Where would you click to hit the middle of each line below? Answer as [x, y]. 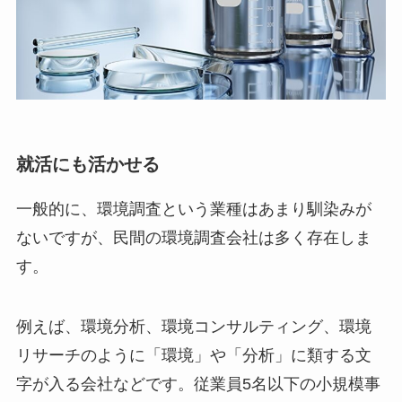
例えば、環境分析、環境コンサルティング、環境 [193, 327]
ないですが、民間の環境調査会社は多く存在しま [193, 237]
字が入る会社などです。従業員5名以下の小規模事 [198, 385]
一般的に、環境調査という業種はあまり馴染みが [193, 209]
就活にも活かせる [87, 164]
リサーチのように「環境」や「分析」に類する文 [193, 356]
